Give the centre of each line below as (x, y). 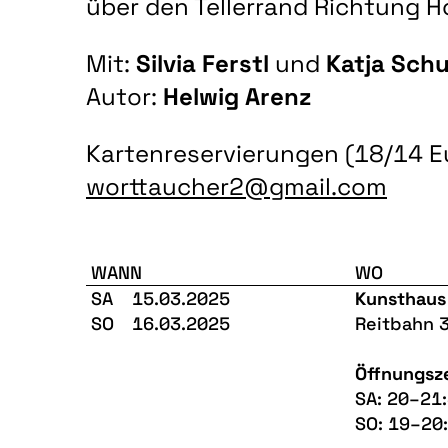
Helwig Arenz (237, 96)
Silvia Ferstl (205, 63)
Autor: (124, 96)
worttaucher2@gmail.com (236, 186)
